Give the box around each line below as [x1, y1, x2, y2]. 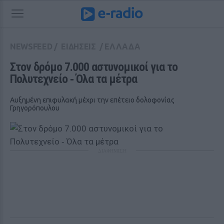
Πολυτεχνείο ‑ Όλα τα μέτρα [10, 72, 137, 86]
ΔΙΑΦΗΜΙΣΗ [97, 147, 126, 154]
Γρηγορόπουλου [10, 104, 59, 112]
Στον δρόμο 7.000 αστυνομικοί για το [10, 60, 177, 74]
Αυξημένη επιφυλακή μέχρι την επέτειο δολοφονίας [10, 96, 174, 104]
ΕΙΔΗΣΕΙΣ [61, 42, 96, 51]
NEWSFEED [10, 42, 52, 51]
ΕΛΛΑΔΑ [104, 42, 140, 51]
